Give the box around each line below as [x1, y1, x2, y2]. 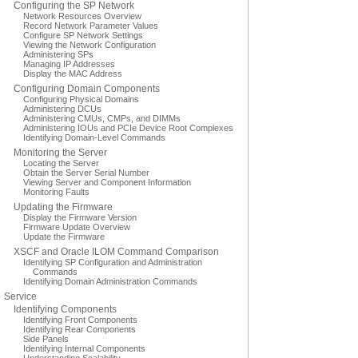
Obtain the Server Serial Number [23, 168, 149, 177]
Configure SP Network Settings [23, 30, 143, 40]
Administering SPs [23, 50, 93, 59]
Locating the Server [23, 158, 99, 168]
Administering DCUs [23, 104, 101, 113]
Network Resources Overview [23, 11, 141, 21]
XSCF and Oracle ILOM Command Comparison [14, 246, 219, 257]
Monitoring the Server [14, 147, 107, 158]
